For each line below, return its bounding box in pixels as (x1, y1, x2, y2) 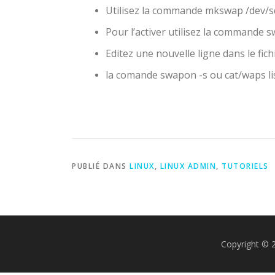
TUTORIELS (222, 161, 269, 171)
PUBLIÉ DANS (72, 161, 130, 171)
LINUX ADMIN (160, 161, 216, 171)
